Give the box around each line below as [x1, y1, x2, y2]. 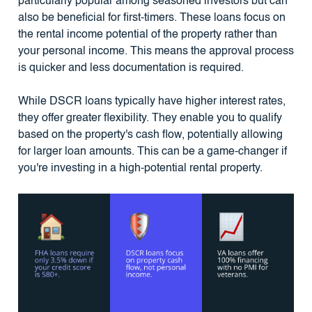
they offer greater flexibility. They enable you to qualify [17, 113, 282, 125]
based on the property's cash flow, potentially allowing [17, 130, 283, 141]
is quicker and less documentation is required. [17, 63, 244, 75]
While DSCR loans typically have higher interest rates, [17, 96, 286, 108]
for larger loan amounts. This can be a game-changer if [17, 146, 287, 158]
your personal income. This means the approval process [17, 46, 294, 58]
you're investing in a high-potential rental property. [17, 163, 263, 175]
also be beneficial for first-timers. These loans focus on [17, 13, 286, 24]
